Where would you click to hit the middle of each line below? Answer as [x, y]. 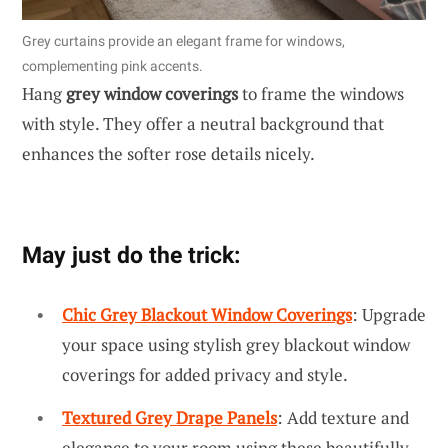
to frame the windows [321, 93]
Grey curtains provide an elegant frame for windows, [183, 40]
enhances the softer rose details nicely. [168, 153]
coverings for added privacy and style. [205, 374]
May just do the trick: [131, 254]
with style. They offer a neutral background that [203, 123]
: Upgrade [389, 314]
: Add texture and [343, 418]
